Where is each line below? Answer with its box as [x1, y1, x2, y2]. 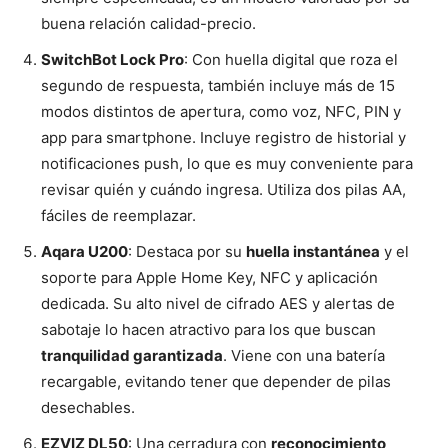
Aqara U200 [41, 242, 128, 262]
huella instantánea [246, 242, 380, 262]
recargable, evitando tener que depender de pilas [41, 372, 391, 392]
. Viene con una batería [223, 346, 385, 366]
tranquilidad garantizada [41, 346, 223, 366]
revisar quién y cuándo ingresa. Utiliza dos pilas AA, [41, 180, 406, 200]
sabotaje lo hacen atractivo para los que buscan [41, 320, 376, 340]
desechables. [41, 398, 135, 418]
